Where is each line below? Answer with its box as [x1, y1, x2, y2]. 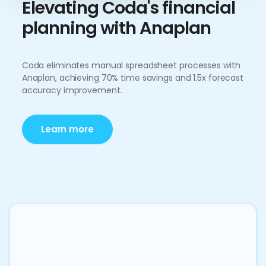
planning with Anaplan [21, 16, 211, 40]
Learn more [40, 123, 94, 135]
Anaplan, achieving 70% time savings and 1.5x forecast [21, 72, 243, 84]
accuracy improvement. [21, 84, 122, 96]
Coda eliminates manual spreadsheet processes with [21, 59, 240, 71]
